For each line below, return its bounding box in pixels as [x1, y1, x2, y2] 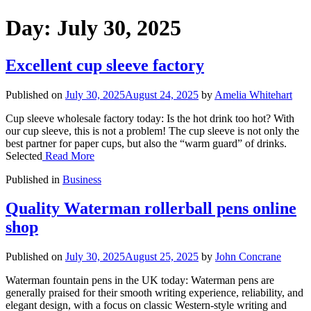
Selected [6, 149, 42, 162]
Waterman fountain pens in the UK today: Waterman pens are [6, 274, 274, 287]
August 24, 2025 [125, 88, 199, 101]
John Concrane [215, 251, 281, 263]
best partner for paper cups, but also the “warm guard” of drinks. [6, 137, 287, 149]
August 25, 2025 [125, 251, 199, 263]
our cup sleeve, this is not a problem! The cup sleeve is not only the [6, 124, 299, 137]
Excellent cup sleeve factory [6, 56, 204, 74]
